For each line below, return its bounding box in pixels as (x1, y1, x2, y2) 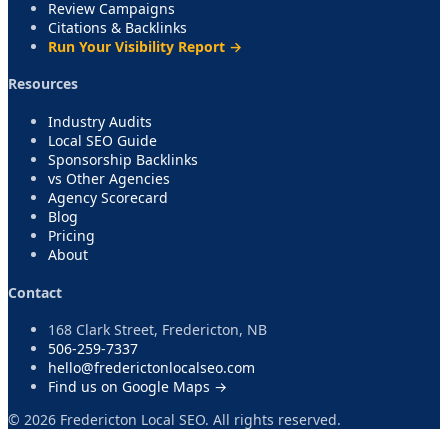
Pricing (48, 225, 95, 245)
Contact (8, 282, 62, 302)
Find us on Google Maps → (48, 377, 227, 397)
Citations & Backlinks (48, 17, 187, 37)
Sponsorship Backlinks (48, 149, 198, 169)
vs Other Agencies (48, 168, 170, 188)
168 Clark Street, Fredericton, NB (48, 320, 267, 340)
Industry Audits (48, 111, 152, 131)
